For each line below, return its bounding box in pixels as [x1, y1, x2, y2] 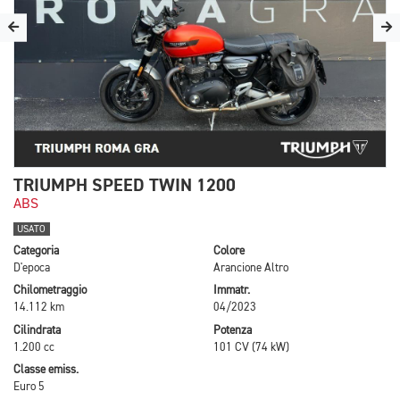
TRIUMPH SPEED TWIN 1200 [13, 173, 236, 196]
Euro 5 [13, 381, 45, 394]
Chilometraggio [13, 285, 87, 297]
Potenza [213, 324, 252, 337]
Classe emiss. [13, 364, 79, 377]
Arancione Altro [213, 262, 288, 274]
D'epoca [13, 262, 50, 274]
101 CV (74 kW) [213, 341, 289, 354]
